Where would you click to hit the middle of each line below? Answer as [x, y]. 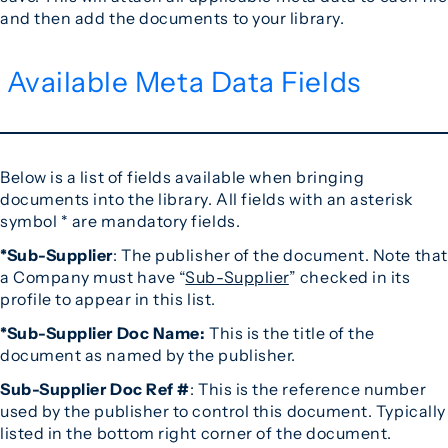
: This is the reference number [308, 389]
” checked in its [349, 277]
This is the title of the [290, 333]
